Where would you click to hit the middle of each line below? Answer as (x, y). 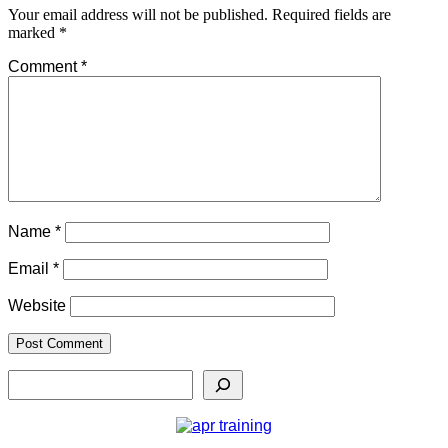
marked (33, 33)
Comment (44, 67)
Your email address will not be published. (138, 15)
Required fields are (331, 15)
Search (32, 378)
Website (37, 306)
